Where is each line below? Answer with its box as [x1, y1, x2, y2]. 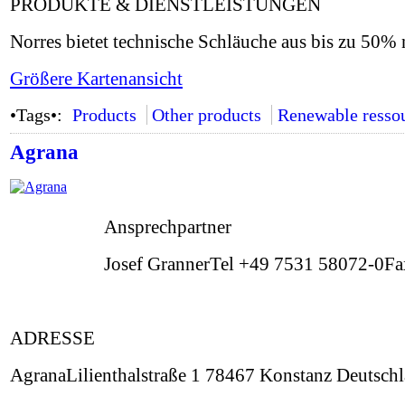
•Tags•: [10, 105, 67, 125]
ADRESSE [10, 327, 95, 349]
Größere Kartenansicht [10, 68, 183, 89]
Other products [152, 105, 262, 125]
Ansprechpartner [104, 216, 231, 238]
